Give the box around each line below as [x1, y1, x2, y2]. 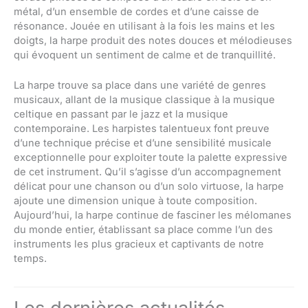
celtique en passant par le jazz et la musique [14, 108, 228, 121]
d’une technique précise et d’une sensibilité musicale [14, 137, 272, 150]
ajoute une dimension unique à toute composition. [14, 195, 257, 208]
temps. [14, 252, 47, 265]
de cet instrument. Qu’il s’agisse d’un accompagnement [14, 166, 281, 179]
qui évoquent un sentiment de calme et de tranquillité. [14, 49, 276, 62]
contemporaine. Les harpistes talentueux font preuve [14, 122, 269, 135]
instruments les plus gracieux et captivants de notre [14, 238, 264, 251]
